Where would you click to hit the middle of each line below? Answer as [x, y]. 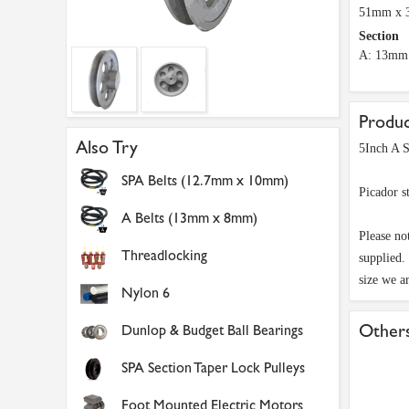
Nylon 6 [146, 293]
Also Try [107, 147]
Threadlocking [164, 255]
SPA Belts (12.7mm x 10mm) [205, 180]
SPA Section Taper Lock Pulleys [213, 367]
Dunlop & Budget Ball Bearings [212, 330]
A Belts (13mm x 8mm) [189, 218]
